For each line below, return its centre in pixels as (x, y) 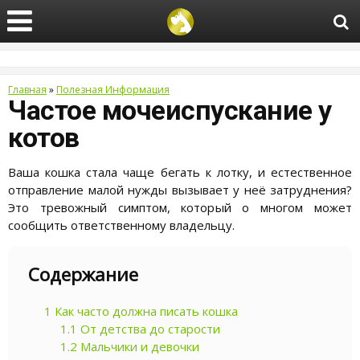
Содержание (83, 274)
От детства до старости (149, 328)
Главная (27, 90)
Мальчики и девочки (138, 346)
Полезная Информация (113, 90)
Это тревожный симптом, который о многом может (180, 207)
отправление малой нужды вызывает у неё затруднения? (180, 190)
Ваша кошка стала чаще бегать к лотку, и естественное (180, 172)
